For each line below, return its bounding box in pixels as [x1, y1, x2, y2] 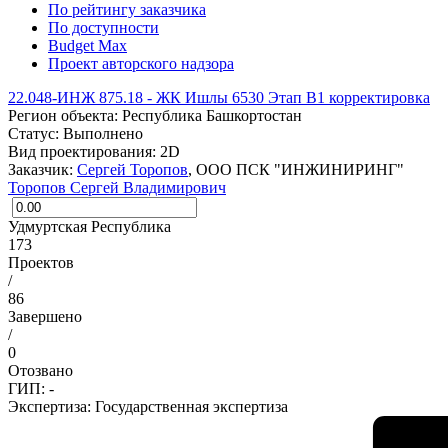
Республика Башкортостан [122, 107, 302, 125]
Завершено [8, 308, 82, 326]
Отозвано [8, 362, 73, 380]
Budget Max [48, 37, 127, 55]
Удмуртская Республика [8, 218, 171, 236]
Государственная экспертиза [95, 398, 288, 416]
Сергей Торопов [77, 161, 188, 179]
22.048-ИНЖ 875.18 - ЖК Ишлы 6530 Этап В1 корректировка [8, 89, 430, 107]
